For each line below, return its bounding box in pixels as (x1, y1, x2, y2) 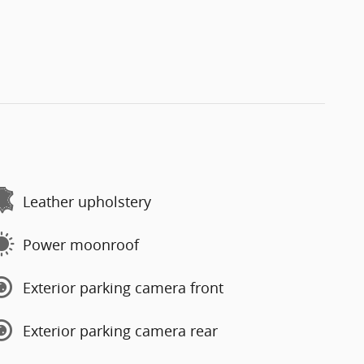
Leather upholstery (23, 191, 151, 211)
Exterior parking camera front (23, 277, 223, 297)
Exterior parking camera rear (23, 320, 218, 340)
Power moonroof (23, 234, 139, 254)
